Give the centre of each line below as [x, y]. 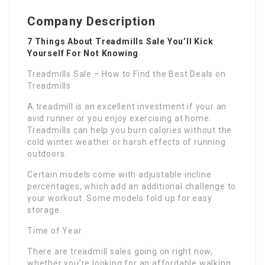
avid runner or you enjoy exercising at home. [119, 118]
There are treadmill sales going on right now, [120, 251]
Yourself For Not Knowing [83, 53]
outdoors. [47, 153]
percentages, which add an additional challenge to [132, 186]
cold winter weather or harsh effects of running [127, 142]
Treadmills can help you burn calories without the [130, 130]
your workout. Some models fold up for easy [120, 198]
